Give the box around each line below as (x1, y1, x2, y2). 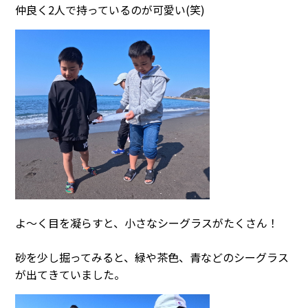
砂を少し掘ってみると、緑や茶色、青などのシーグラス (15, 249, 289, 266)
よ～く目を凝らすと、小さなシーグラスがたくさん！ (15, 214, 278, 232)
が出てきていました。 (15, 266, 125, 283)
